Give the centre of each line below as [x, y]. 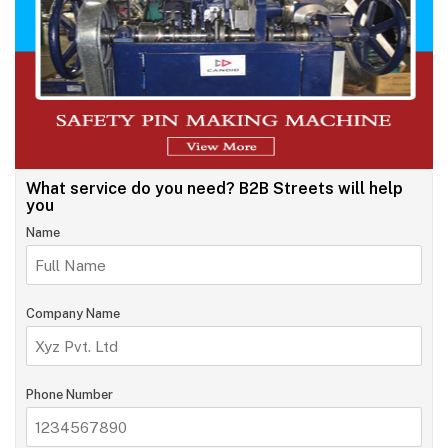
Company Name [73, 314]
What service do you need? [132, 189]
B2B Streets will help [321, 189]
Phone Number [69, 395]
